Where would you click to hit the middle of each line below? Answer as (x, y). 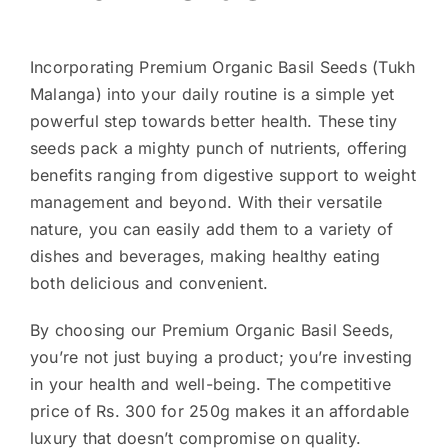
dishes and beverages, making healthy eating (205, 256)
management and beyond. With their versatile (206, 202)
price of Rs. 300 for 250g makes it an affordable (219, 411)
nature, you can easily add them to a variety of (211, 229)
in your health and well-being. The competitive (210, 384)
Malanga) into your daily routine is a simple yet (212, 94)
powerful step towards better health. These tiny (213, 121)
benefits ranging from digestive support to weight (222, 175)
